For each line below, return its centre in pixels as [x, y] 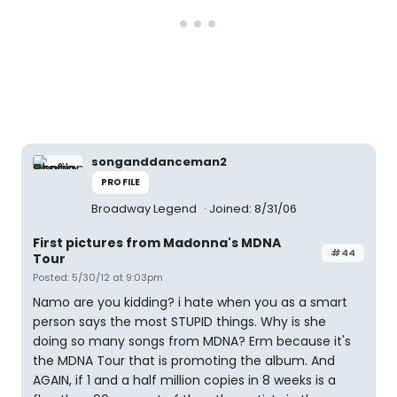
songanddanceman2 [159, 162]
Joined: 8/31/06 [253, 209]
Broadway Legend [145, 209]
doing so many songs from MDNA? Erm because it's [192, 341]
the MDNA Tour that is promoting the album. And [184, 361]
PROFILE [121, 182]
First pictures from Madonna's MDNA [157, 243]
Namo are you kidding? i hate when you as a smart [190, 302]
